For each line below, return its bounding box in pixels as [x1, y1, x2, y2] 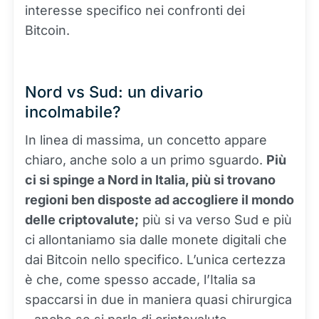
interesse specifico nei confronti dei [25, 3, 245, 18]
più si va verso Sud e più [139, 212, 292, 227]
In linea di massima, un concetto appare [25, 132, 267, 147]
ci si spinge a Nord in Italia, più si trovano [25, 172, 276, 187]
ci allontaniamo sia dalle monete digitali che [25, 232, 287, 247]
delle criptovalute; [25, 212, 139, 227]
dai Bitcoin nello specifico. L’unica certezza [25, 252, 286, 267]
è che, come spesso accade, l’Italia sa [25, 272, 256, 287]
